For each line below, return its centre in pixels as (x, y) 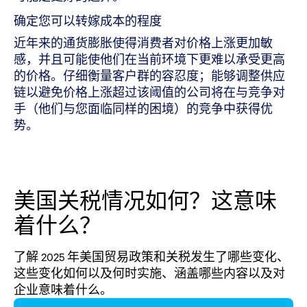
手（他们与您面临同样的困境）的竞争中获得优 (143, 109)
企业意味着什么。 (63, 290)
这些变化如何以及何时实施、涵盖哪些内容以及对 (149, 273)
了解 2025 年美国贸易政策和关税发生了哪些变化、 (151, 257)
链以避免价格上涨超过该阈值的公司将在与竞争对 (149, 92)
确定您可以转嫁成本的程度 (88, 21)
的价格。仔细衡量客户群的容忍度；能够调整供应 (149, 76)
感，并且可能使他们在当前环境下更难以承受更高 (149, 59)
